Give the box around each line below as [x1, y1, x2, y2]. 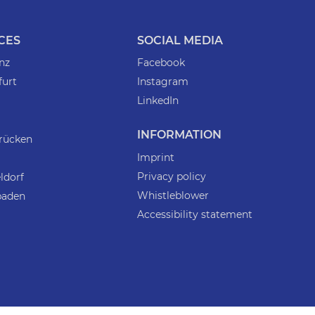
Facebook [136, 56, 185, 70]
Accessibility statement [136, 208, 252, 221]
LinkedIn [136, 94, 179, 108]
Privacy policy [136, 170, 206, 184]
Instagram [136, 75, 188, 89]
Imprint [136, 150, 174, 164]
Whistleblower [136, 189, 209, 202]
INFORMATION [136, 128, 221, 142]
